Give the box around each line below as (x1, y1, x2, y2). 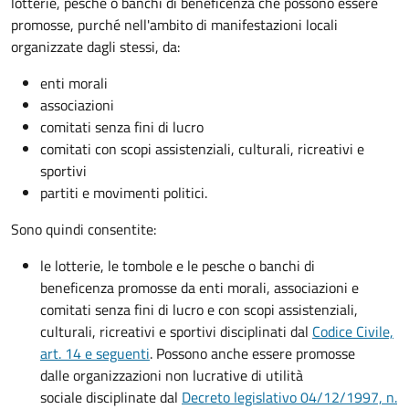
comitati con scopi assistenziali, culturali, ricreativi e (40, 138, 364, 161)
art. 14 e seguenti (40, 342, 150, 365)
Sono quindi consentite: (11, 218, 156, 241)
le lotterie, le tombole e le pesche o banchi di (40, 255, 315, 278)
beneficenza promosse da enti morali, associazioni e (40, 277, 359, 299)
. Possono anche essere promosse (150, 342, 355, 365)
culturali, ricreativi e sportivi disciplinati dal (40, 320, 312, 343)
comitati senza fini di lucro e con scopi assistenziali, (40, 299, 358, 321)
